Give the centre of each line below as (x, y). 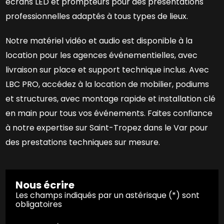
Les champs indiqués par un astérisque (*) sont (108, 195)
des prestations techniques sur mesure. (83, 142)
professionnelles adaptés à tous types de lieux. (97, 16)
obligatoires (39, 204)
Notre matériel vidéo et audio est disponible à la (99, 40)
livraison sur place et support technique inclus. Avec (107, 69)
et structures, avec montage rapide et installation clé (111, 98)
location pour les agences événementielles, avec (102, 55)
